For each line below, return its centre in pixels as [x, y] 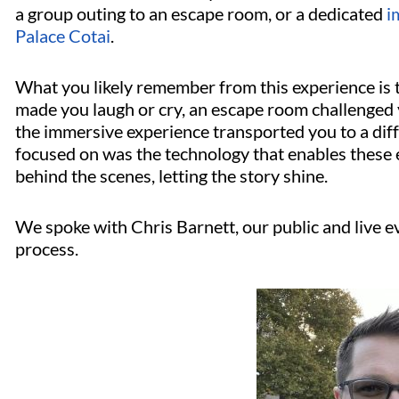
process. [49, 249]
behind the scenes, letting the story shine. [173, 176]
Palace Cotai [63, 36]
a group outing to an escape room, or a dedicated [201, 14]
